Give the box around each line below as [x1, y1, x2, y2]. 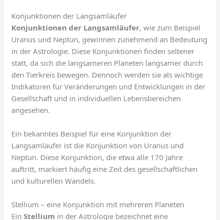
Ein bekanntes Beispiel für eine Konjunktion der [11, 129, 172, 139]
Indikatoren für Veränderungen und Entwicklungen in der [11, 82, 206, 92]
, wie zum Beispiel [139, 23, 201, 33]
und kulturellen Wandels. [11, 176, 96, 186]
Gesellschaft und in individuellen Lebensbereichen [11, 93, 181, 104]
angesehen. [11, 105, 51, 115]
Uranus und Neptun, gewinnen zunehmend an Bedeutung [11, 34, 208, 45]
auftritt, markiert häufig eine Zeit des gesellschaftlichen [11, 164, 198, 174]
